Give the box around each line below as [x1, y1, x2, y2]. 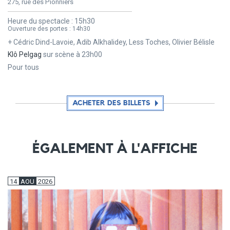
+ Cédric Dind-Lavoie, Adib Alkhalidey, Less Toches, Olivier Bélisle [8, 37, 215, 46]
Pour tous [8, 63, 39, 72]
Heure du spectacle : [8, 16, 74, 25]
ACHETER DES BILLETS [72, 100, 150, 107]
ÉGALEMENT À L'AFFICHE [32, 142, 198, 156]
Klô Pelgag [8, 50, 42, 59]
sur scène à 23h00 [42, 50, 102, 59]
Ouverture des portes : [8, 25, 72, 32]
